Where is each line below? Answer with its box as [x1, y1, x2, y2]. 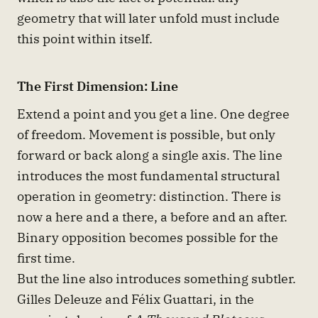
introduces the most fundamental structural [17, 166, 280, 184]
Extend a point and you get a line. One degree [17, 104, 290, 122]
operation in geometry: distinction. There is [17, 187, 281, 204]
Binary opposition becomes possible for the [17, 228, 278, 246]
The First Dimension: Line [17, 77, 178, 95]
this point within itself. [17, 29, 153, 47]
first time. [17, 248, 75, 266]
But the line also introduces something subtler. [17, 269, 296, 287]
